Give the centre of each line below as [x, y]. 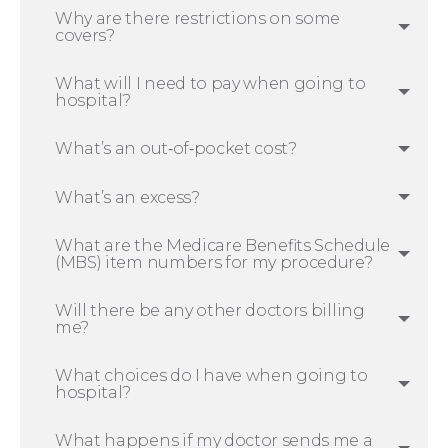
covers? [85, 36]
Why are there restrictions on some [198, 19]
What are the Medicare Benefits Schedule [222, 245]
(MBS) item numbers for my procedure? [214, 262]
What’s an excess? [127, 197]
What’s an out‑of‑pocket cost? [176, 149]
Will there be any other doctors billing [210, 310]
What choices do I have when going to [211, 376]
